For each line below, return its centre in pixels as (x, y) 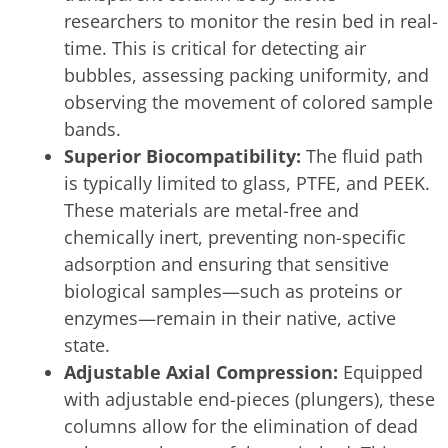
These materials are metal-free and (211, 209)
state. (87, 344)
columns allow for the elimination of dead (241, 425)
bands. (92, 128)
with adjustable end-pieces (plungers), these (249, 398)
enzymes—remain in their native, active (230, 317)
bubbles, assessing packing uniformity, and (246, 74)
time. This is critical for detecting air (215, 47)
